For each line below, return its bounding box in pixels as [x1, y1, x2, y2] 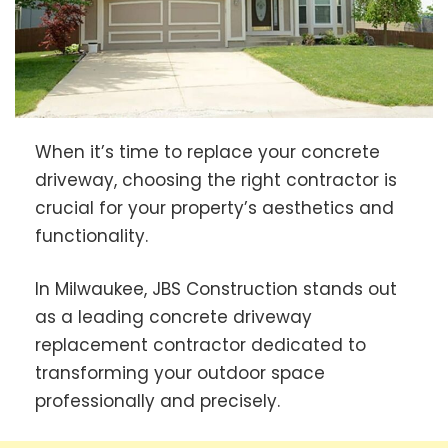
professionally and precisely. [35, 389, 280, 414]
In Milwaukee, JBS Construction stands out [35, 277, 397, 302]
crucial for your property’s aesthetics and [35, 195, 394, 220]
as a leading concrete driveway [35, 305, 312, 330]
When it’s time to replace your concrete [35, 139, 380, 164]
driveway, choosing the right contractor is [35, 167, 397, 192]
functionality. [35, 223, 148, 248]
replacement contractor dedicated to [35, 333, 366, 358]
